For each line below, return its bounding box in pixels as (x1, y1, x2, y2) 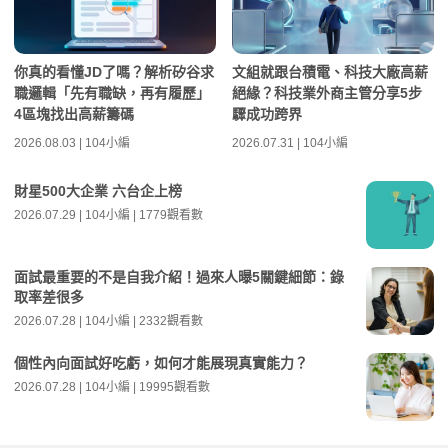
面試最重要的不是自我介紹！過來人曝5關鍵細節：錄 (14, 268, 344, 285)
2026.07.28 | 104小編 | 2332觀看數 (14, 313, 203, 328)
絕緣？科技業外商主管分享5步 (232, 84, 422, 101)
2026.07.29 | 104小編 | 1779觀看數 (14, 207, 203, 222)
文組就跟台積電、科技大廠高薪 (232, 63, 428, 80)
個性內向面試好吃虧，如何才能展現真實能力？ (14, 354, 308, 371)
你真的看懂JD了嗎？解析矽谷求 (14, 63, 214, 80)
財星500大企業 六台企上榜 (14, 182, 182, 199)
